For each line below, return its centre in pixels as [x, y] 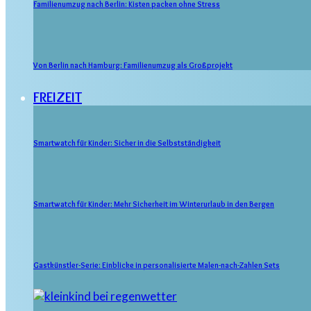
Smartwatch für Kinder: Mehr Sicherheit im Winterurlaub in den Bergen [154, 204]
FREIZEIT [58, 97]
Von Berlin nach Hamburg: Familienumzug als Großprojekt [133, 66]
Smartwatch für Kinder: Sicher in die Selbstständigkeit [127, 143]
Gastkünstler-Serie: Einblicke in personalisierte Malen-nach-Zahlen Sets [157, 266]
